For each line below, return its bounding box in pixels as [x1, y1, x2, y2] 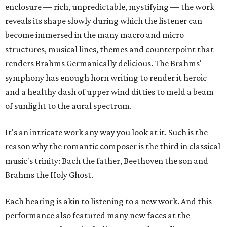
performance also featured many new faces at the [5, 210, 190, 220]
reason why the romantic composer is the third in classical [5, 141, 220, 152]
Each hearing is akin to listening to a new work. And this [5, 196, 212, 206]
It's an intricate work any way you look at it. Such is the [5, 127, 208, 137]
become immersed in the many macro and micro [5, 30, 184, 40]
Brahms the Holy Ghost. [5, 170, 93, 180]
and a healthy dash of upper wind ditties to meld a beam [5, 87, 214, 97]
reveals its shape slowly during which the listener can [5, 16, 202, 26]
